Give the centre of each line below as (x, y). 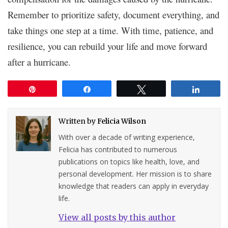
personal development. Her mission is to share (135, 174)
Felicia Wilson (122, 121)
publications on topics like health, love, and (129, 161)
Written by (78, 121)
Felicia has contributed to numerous (118, 149)
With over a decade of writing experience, (127, 137)
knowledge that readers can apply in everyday (134, 186)
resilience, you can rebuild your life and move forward (107, 46)
